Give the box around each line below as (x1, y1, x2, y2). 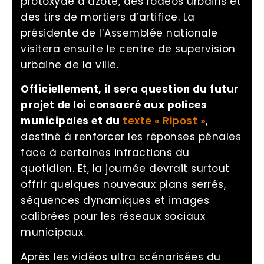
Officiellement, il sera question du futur (21, 82, 239, 97)
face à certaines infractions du (21, 146, 190, 160)
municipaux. (21, 225, 85, 240)
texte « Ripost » (123, 114, 206, 128)
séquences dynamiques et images (21, 193, 209, 208)
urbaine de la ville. (21, 57, 118, 72)
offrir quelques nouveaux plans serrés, (21, 177, 226, 192)
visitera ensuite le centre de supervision (21, 41, 236, 56)
